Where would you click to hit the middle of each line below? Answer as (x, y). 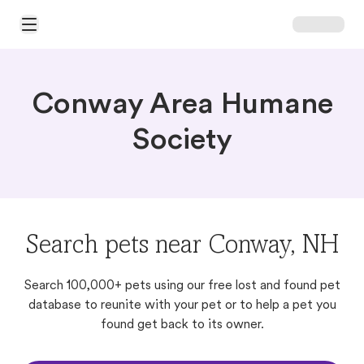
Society (182, 141)
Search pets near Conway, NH (182, 247)
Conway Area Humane (182, 106)
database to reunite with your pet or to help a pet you (182, 305)
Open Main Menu (63, 31)
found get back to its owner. (182, 325)
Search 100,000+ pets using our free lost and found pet (182, 286)
